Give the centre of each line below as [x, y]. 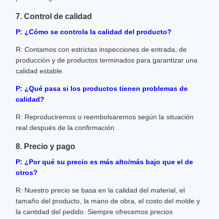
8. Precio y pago [45, 146]
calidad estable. [40, 71]
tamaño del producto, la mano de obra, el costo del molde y [108, 201]
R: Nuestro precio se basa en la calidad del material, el [100, 190]
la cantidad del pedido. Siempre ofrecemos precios [94, 212]
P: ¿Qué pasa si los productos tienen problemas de [102, 88]
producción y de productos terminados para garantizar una [107, 60]
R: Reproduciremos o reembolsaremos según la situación [105, 117]
